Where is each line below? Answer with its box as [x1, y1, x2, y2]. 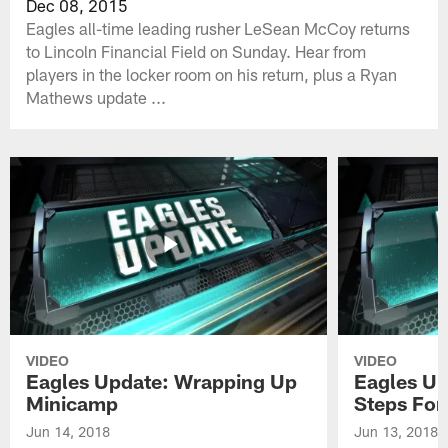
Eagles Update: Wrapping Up [26, 369, 298, 394]
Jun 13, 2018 [353, 423, 438, 441]
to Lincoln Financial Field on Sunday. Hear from [26, 40, 367, 61]
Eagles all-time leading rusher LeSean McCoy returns [26, 17, 411, 38]
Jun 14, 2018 [26, 423, 111, 441]
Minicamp [26, 391, 119, 416]
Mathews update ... [26, 86, 167, 107]
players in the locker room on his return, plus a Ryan [26, 63, 398, 84]
